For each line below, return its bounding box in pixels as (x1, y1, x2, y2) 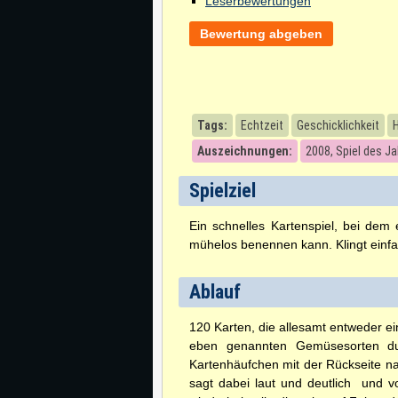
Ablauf (189, 281, 241, 303)
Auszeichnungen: (197, 144, 292, 158)
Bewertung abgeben (200, 27, 322, 41)
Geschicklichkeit (297, 118, 379, 132)
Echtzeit (241, 118, 283, 132)
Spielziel (189, 179, 256, 202)
